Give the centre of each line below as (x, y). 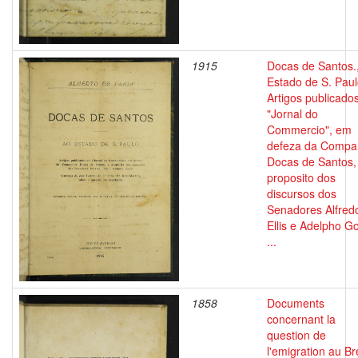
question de (296, 335)
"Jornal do (292, 113)
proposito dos (301, 177)
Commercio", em (309, 129)
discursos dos (302, 193)
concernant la (301, 319)
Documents (296, 303)
